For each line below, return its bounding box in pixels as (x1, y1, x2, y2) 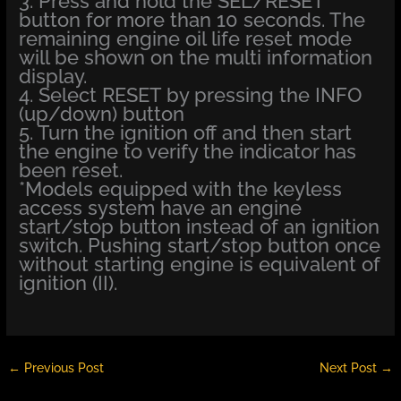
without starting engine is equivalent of (19, 252, 381, 276)
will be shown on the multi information (19, 45, 373, 69)
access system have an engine (19, 195, 303, 219)
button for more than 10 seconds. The (19, 7, 366, 31)
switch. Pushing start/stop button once (19, 233, 381, 257)
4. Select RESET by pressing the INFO (19, 82, 363, 107)
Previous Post (21, 361, 105, 376)
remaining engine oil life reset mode (19, 26, 353, 50)
